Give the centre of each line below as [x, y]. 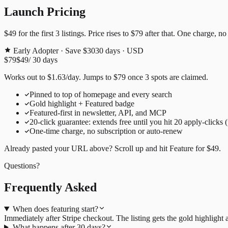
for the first [36, 33]
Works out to [26, 77]
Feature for [188, 148]
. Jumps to [96, 77]
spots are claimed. [179, 77]
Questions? [22, 166]
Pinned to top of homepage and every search [101, 94]
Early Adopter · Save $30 [53, 51]
